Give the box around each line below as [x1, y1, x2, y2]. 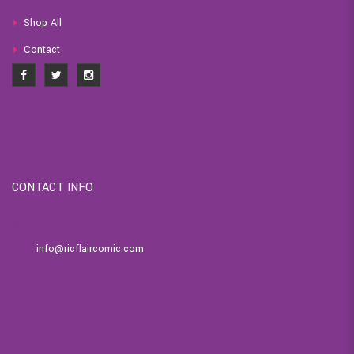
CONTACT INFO [12, 179, 93, 196]
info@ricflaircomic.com [36, 241, 144, 256]
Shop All [23, 15, 62, 30]
